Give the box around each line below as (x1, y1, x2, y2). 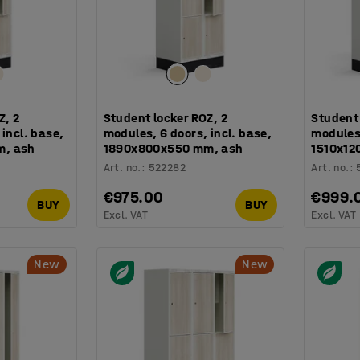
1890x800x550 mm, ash (103, 140, 243, 156)
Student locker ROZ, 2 (103, 109, 228, 125)
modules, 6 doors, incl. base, (103, 125, 272, 141)
